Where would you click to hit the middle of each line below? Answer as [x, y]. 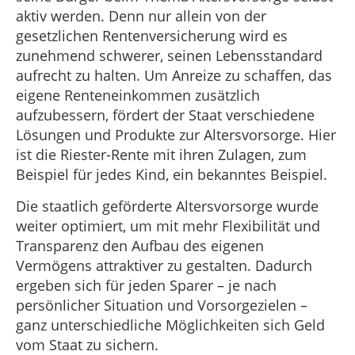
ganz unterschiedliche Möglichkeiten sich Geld [170, 324]
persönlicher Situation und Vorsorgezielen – [162, 305]
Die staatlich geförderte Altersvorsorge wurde [167, 206]
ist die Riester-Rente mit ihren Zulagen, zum [161, 155]
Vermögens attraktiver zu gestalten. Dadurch [164, 265]
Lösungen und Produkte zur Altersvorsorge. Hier [176, 135]
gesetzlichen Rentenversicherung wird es [152, 36]
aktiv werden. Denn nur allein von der [141, 16]
